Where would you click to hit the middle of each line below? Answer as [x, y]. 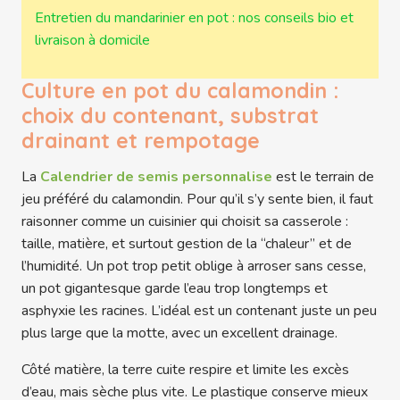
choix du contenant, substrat [170, 116]
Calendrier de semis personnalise [156, 177]
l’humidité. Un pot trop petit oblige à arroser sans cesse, [194, 267]
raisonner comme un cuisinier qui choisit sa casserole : [185, 222]
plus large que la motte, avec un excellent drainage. [179, 333]
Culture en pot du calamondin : [180, 91]
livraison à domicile [92, 40]
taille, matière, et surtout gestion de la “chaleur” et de [187, 244]
